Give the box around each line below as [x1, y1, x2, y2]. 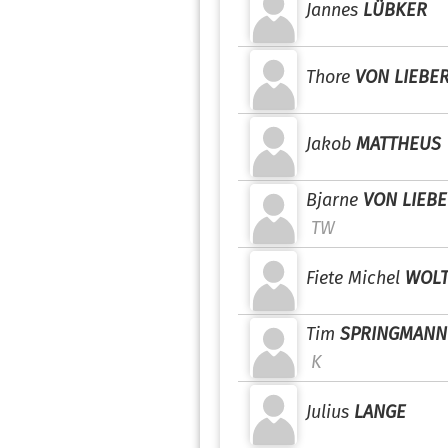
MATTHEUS [356, 133, 441, 155]
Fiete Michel [306, 267, 400, 289]
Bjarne [306, 189, 358, 211]
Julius [306, 401, 349, 423]
